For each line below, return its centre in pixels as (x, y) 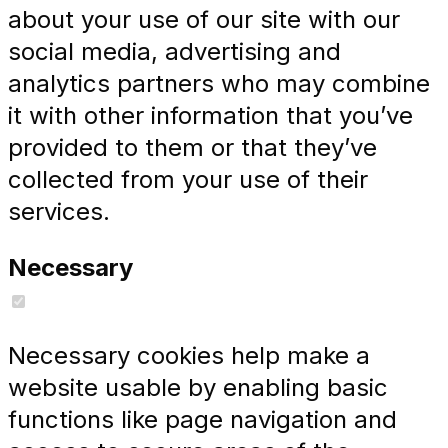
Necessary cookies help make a (189, 356)
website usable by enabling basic (198, 388)
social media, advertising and (174, 52)
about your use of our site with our (204, 20)
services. (59, 212)
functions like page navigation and (202, 420)
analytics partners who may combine (219, 84)
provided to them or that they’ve (192, 148)
